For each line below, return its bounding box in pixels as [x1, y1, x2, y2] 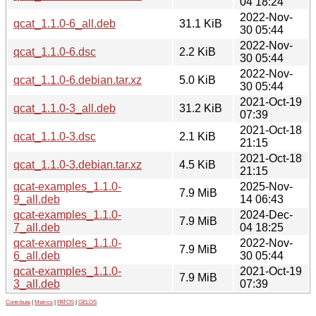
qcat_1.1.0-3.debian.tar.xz [13, 158, 142, 171]
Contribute [6, 298, 30, 305]
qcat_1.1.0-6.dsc [13, 45, 96, 58]
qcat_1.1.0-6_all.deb [13, 17, 116, 30]
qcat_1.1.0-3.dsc [13, 130, 96, 142]
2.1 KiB [179, 130, 216, 142]
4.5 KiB [179, 158, 216, 171]
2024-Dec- [240, 208, 293, 221]
